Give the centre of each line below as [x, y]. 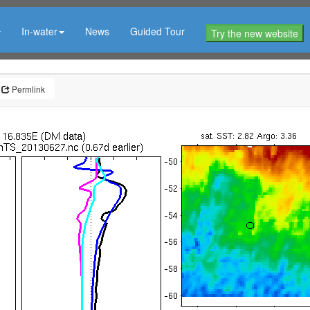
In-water [39, 31]
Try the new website [254, 33]
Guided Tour [157, 31]
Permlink [27, 89]
